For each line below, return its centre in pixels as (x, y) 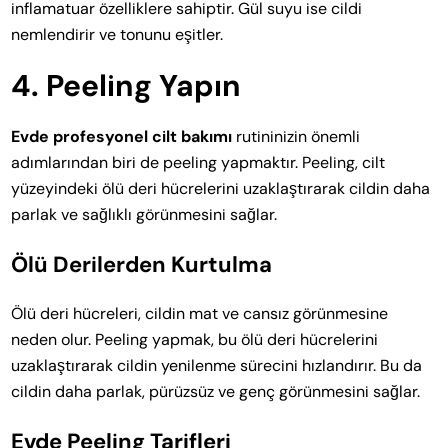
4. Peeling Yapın (126, 85)
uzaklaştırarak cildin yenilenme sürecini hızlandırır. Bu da (217, 365)
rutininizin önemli (296, 136)
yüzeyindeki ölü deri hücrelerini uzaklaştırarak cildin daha (221, 188)
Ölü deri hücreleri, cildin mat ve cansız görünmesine (200, 313)
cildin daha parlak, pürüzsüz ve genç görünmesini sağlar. (216, 391)
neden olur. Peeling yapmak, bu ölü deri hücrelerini (195, 339)
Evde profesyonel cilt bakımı (122, 136)
